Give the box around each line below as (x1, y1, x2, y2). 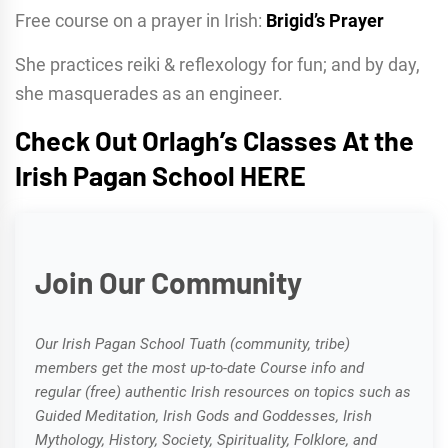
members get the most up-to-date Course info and (35, 359, 364, 378)
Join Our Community (35, 264, 302, 301)
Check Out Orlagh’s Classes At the (15, 124, 414, 157)
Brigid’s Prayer (266, 10, 384, 32)
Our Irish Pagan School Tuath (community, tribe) (35, 335, 350, 354)
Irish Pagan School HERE (15, 159, 306, 192)
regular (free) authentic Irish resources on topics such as (35, 383, 411, 402)
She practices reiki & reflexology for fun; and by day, (15, 54, 420, 76)
